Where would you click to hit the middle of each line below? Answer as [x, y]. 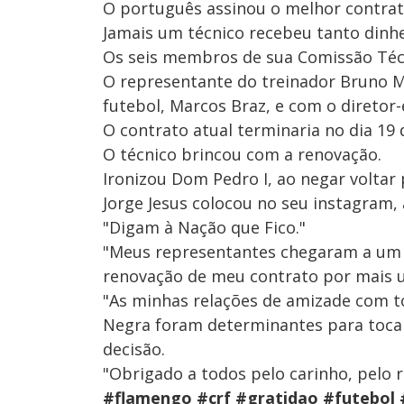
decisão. [134, 349]
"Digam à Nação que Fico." [204, 228]
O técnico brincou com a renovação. [242, 155]
